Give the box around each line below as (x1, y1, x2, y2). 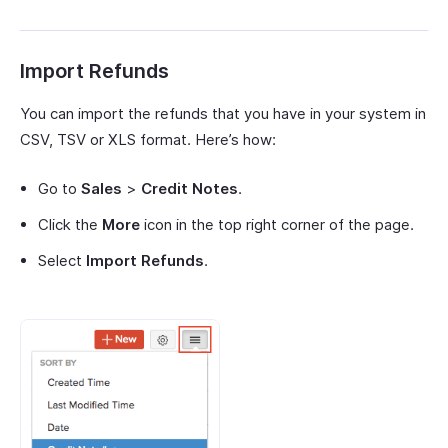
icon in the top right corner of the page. (140, 215, 414, 235)
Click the (38, 215, 102, 235)
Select (38, 251, 86, 271)
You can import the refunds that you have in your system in (20, 104, 426, 124)
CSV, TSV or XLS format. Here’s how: (20, 130, 276, 150)
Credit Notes (141, 179, 238, 199)
